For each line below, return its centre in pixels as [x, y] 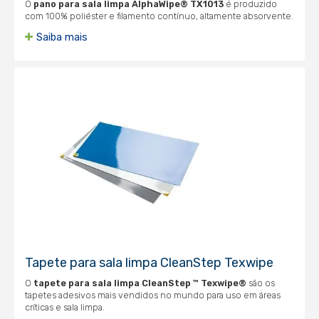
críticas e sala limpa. [65, 307]
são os [261, 283]
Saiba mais [62, 37]
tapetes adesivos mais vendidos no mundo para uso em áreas [153, 295]
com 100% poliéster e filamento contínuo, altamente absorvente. [159, 16]
